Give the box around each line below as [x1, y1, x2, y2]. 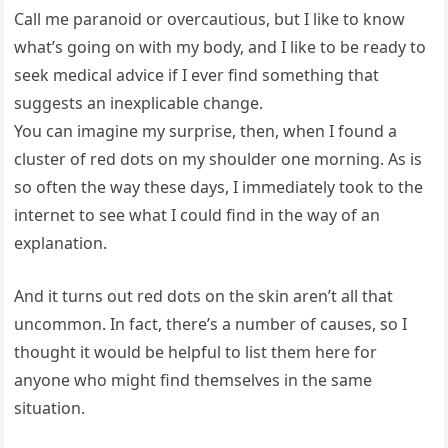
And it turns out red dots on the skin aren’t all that [14, 285, 394, 308]
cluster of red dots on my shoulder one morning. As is [14, 148, 423, 171]
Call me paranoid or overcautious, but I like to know [14, 8, 406, 31]
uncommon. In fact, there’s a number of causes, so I [14, 313, 408, 336]
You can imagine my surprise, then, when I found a [14, 120, 398, 143]
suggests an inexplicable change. [14, 92, 264, 115]
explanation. [14, 232, 108, 255]
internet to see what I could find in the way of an [14, 204, 381, 227]
